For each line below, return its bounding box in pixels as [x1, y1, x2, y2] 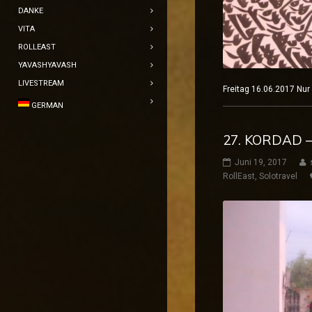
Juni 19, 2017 [235, 157, 287, 167]
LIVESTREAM [18, 79, 64, 88]
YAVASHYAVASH [18, 61, 77, 70]
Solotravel [259, 171, 297, 181]
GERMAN [31, 101, 63, 110]
